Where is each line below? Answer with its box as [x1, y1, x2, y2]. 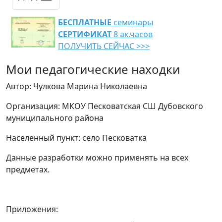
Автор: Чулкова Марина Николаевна [6, 81, 147, 92]
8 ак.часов [111, 29, 153, 40]
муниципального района [6, 112, 104, 123]
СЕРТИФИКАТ [58, 29, 111, 40]
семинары [111, 17, 153, 28]
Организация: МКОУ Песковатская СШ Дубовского [6, 101, 203, 111]
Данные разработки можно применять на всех [6, 152, 188, 163]
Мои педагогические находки [6, 61, 180, 77]
